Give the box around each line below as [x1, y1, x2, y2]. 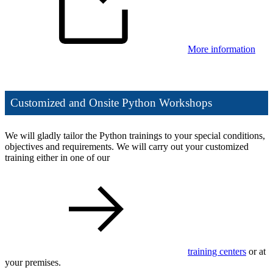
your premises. [5, 257, 61, 268]
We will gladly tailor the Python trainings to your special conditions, [5, 130, 265, 141]
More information [188, 43, 255, 54]
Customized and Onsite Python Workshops [10, 96, 213, 110]
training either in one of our [5, 152, 110, 163]
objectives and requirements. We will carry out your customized [5, 141, 249, 152]
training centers [188, 246, 246, 257]
